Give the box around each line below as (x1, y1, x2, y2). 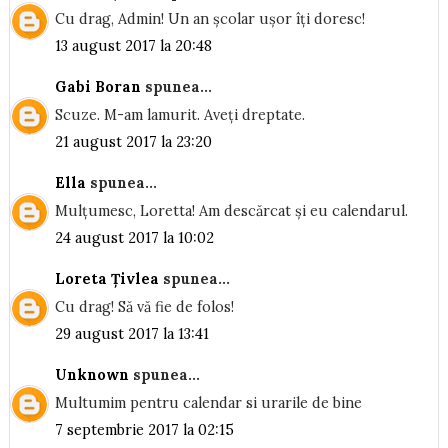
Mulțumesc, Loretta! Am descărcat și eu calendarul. (54, 201, 408, 220)
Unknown (54, 366, 129, 385)
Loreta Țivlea (54, 270, 159, 289)
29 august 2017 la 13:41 (54, 324, 209, 343)
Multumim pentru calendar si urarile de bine (54, 393, 362, 412)
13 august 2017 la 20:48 (54, 36, 212, 55)
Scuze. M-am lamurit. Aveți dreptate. (54, 105, 305, 124)
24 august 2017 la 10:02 (54, 228, 214, 247)
